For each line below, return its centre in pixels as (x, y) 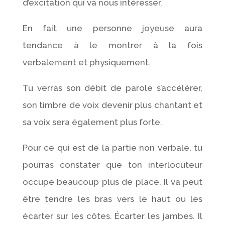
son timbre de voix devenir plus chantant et (113, 105)
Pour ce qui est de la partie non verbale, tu (113, 147)
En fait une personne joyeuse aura (113, 28)
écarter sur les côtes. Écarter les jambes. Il (113, 216)
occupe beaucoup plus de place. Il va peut (113, 182)
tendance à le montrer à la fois (113, 45)
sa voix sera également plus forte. (92, 122)
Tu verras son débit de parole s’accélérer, (113, 88)
